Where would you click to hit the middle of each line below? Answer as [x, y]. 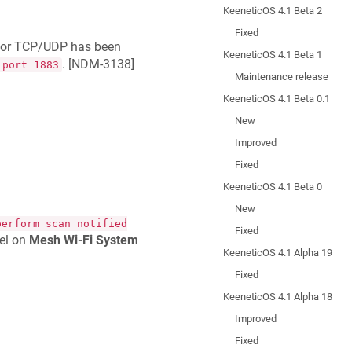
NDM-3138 [101, 64]
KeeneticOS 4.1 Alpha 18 [278, 297]
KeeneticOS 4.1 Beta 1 [273, 55]
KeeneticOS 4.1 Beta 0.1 [277, 99]
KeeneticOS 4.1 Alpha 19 [278, 253]
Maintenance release [282, 77]
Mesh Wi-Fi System [83, 240]
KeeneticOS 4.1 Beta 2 [273, 11]
